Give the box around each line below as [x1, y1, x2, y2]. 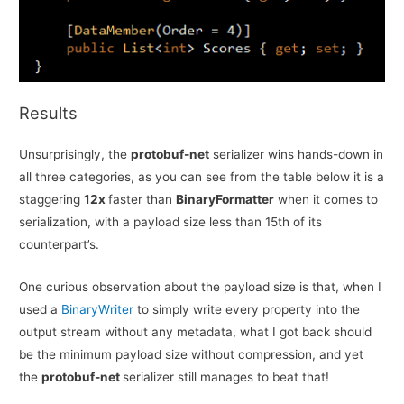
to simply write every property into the [133, 302, 361, 317]
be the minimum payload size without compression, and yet [19, 347, 364, 363]
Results [19, 103, 78, 124]
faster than [108, 192, 177, 207]
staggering [19, 192, 85, 207]
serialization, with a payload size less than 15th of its [19, 215, 323, 230]
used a [19, 302, 62, 317]
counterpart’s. [19, 237, 100, 252]
